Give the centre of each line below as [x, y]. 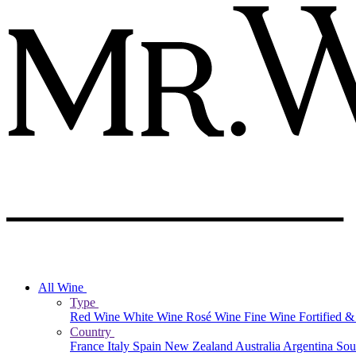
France [89, 346]
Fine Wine [271, 316]
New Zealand [200, 346]
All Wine [62, 287]
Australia [259, 346]
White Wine [155, 316]
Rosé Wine [215, 316]
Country [92, 331]
